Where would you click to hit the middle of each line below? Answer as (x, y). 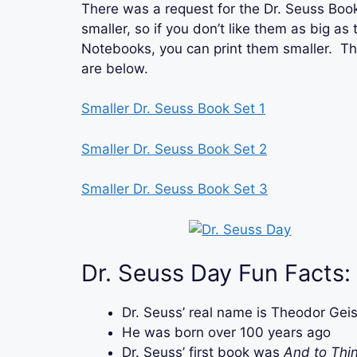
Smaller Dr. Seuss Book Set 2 (174, 149)
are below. (115, 68)
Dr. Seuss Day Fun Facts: (216, 273)
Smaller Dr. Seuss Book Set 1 (173, 109)
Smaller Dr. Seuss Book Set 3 (175, 189)
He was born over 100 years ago (226, 333)
